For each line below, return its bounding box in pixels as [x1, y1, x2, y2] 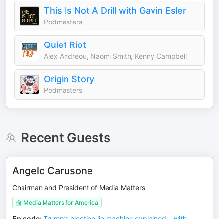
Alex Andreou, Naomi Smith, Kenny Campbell [44, 52, 187, 60]
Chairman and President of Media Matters [12, 183, 145, 192]
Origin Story [44, 74, 94, 84]
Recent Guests [21, 130, 110, 145]
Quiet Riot [44, 40, 86, 50]
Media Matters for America [23, 199, 98, 206]
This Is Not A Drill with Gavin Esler [44, 5, 186, 16]
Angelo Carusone [12, 165, 93, 176]
